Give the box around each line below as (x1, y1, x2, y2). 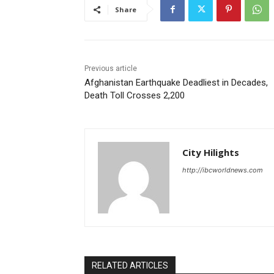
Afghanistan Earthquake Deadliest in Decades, (84, 77, 268, 89)
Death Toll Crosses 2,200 (84, 90, 185, 102)
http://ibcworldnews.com (182, 166, 263, 175)
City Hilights (182, 146, 239, 159)
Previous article (84, 64, 137, 73)
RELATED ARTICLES (92, 261, 168, 271)
